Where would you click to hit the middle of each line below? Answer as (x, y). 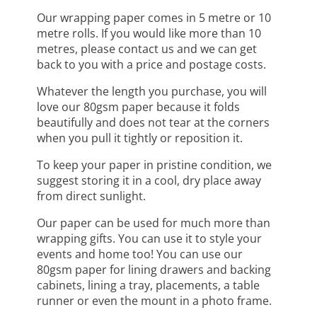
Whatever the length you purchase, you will (152, 92)
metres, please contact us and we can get (147, 49)
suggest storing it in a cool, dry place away (149, 181)
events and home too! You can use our (140, 254)
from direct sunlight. (92, 196)
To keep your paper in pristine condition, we (155, 165)
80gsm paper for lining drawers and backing (154, 270)
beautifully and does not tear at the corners (154, 123)
